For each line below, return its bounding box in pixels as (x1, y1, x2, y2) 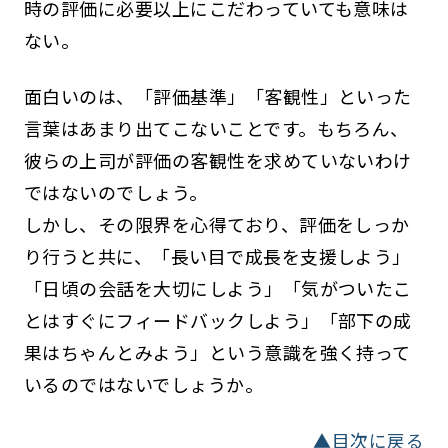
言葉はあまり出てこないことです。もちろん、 (23, 114, 409, 141)
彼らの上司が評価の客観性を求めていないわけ (23, 146, 412, 173)
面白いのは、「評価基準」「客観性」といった (23, 82, 412, 109)
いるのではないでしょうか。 (23, 370, 264, 397)
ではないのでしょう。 (23, 178, 208, 205)
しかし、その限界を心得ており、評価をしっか (23, 210, 410, 237)
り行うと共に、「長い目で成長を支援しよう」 (23, 242, 411, 269)
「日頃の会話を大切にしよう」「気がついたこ (23, 274, 412, 301)
